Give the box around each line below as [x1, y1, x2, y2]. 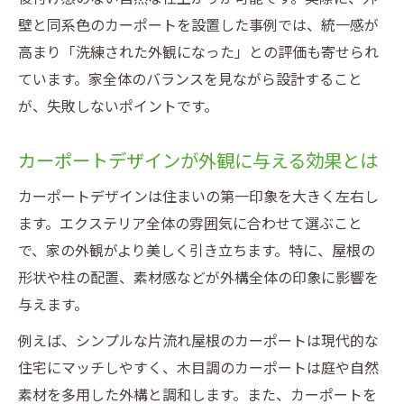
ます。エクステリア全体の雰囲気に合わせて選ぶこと [18, 216, 363, 233]
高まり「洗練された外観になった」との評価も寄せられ [18, 44, 379, 61]
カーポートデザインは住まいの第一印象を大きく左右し [18, 188, 379, 206]
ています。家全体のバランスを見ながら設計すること [18, 71, 363, 88]
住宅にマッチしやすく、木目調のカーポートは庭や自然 [18, 360, 379, 377]
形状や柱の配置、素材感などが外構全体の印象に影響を [18, 270, 379, 287]
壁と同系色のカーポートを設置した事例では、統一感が [18, 17, 379, 34]
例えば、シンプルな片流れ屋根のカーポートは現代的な [18, 333, 379, 350]
